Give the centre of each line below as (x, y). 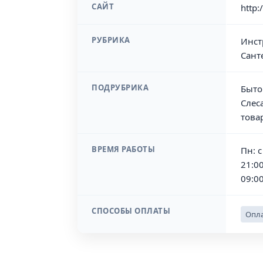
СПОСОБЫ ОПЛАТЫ (131, 211)
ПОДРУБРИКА (120, 87)
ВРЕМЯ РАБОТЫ (123, 149)
